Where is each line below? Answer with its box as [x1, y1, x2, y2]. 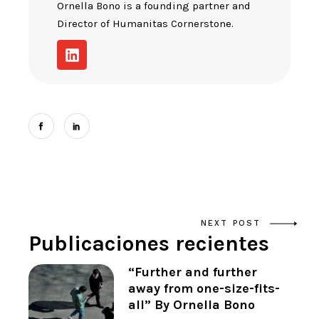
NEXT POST [200, 219, 261, 229]
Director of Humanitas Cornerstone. [57, 17, 234, 31]
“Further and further [128, 264, 258, 281]
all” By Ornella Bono [128, 297, 256, 313]
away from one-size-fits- [128, 281, 281, 297]
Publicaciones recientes [28, 231, 270, 257]
